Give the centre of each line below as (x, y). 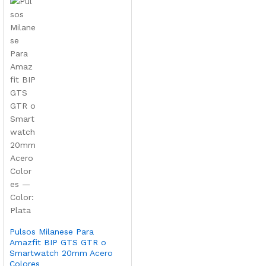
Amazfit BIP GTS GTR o (58, 242)
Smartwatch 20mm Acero (61, 253)
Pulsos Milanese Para (52, 232)
